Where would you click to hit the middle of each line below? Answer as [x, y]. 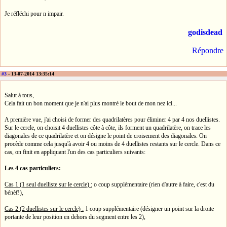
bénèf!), [14, 193]
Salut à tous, [19, 96]
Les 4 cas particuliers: [33, 168]
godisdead [205, 32]
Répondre [208, 50]
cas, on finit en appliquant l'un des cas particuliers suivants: [75, 152]
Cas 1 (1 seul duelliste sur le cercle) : [48, 185]
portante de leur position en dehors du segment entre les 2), [75, 217]
